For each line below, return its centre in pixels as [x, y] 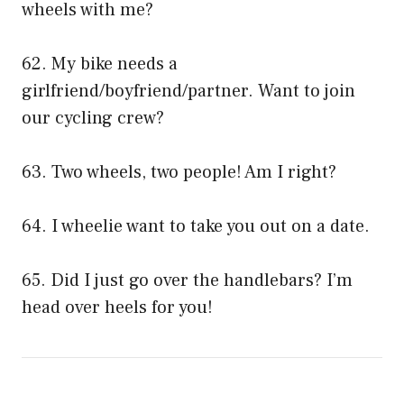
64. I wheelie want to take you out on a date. [196, 227]
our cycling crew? [93, 119]
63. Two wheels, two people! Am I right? [179, 173]
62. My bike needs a [100, 64]
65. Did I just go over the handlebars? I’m [187, 281]
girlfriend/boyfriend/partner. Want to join [188, 92]
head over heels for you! [117, 308]
